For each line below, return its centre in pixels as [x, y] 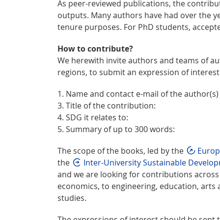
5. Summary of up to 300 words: [116, 129]
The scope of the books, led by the [122, 151]
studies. [72, 198]
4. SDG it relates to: [93, 117]
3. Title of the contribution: [107, 105]
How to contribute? [95, 48]
